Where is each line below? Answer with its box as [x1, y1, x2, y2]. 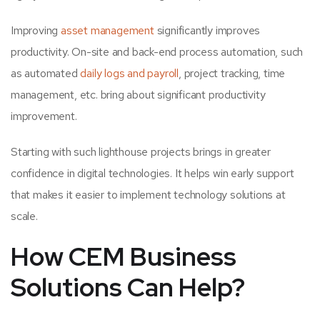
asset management [61, 23, 154, 39]
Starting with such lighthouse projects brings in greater [11, 144, 271, 160]
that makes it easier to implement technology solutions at [11, 187, 286, 203]
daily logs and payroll [80, 66, 179, 81]
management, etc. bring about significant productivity [11, 87, 266, 103]
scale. [11, 209, 38, 224]
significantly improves [154, 23, 261, 39]
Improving [11, 23, 61, 39]
